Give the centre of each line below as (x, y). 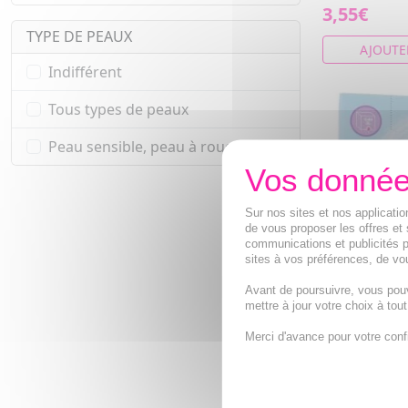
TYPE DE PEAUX (79, 37)
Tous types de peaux (118, 110)
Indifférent (85, 72)
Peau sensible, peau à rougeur (153, 147)
